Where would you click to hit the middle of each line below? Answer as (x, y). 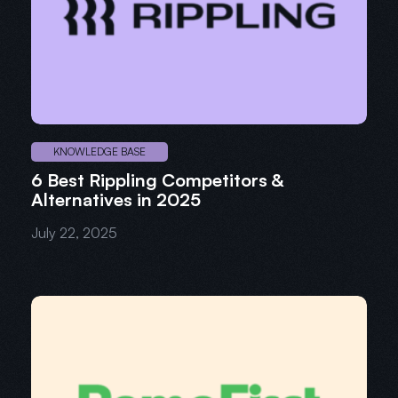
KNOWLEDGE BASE (99, 152)
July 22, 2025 (74, 233)
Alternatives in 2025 (116, 200)
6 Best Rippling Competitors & (157, 180)
